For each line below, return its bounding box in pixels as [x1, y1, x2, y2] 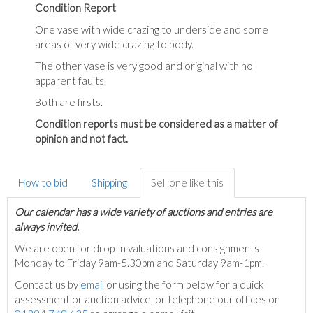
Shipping [92, 176, 127, 189]
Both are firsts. [35, 96, 103, 108]
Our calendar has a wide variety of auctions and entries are [15, 205, 272, 218]
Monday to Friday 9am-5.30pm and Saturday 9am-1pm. [15, 256, 266, 269]
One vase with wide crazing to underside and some [35, 23, 268, 36]
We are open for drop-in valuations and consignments [15, 242, 259, 254]
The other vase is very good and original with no [35, 59, 253, 72]
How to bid [18, 176, 68, 189]
